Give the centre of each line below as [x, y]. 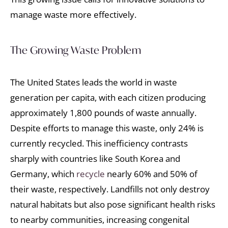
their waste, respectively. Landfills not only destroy [110, 189]
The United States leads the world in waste [94, 82]
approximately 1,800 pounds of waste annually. [103, 112]
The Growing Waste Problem [76, 50]
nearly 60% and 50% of [151, 174]
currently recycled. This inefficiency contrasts [99, 143]
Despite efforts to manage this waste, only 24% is [107, 128]
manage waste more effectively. [73, 15]
